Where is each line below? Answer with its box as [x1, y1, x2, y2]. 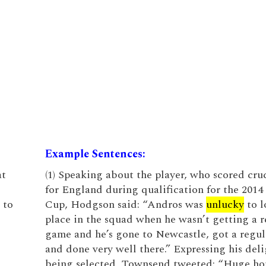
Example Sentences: [45, 146, 145, 162]
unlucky [205, 197, 244, 213]
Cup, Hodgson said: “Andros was [45, 197, 206, 213]
